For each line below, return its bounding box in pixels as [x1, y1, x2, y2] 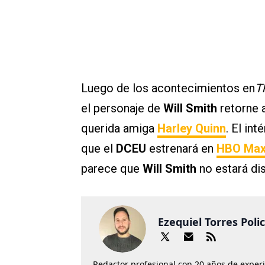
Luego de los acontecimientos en [81, 81, 255, 96]
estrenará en [146, 141, 216, 156]
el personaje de [81, 101, 163, 116]
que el [81, 141, 116, 156]
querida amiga [81, 121, 157, 136]
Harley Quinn [157, 121, 226, 136]
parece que [81, 161, 143, 176]
